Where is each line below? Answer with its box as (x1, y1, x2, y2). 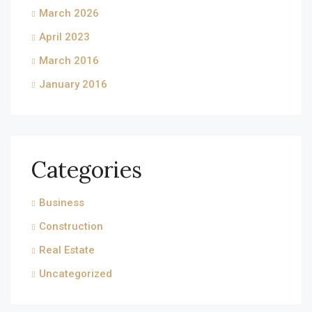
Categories (31, 155, 142, 184)
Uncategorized (39, 267, 112, 280)
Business (39, 196, 84, 209)
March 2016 (39, 54, 99, 67)
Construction (39, 220, 103, 233)
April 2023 (39, 31, 90, 43)
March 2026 (39, 7, 99, 19)
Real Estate (39, 244, 95, 256)
